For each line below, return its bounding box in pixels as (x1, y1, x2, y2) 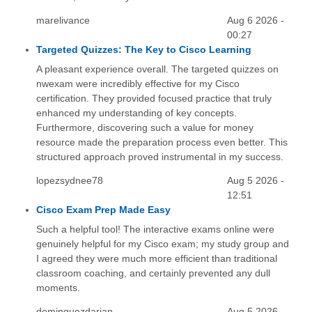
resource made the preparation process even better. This (36, 136, 288, 148)
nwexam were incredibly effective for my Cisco (36, 77, 240, 89)
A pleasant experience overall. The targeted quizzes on (36, 63, 279, 75)
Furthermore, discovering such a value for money (36, 121, 253, 133)
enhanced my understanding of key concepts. (36, 107, 237, 118)
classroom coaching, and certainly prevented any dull (36, 267, 270, 279)
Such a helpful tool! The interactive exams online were (36, 224, 274, 235)
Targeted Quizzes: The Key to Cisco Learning (36, 43, 251, 55)
